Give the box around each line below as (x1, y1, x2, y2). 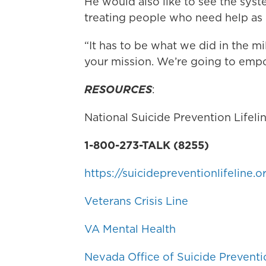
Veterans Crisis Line (84, 194, 188, 209)
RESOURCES (84, 82, 152, 97)
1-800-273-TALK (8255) (84, 138, 209, 153)
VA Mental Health (84, 221, 176, 237)
